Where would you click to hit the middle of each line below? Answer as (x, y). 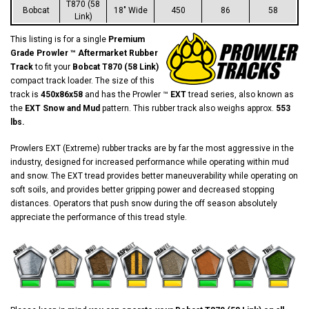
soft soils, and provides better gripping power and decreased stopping (142, 189)
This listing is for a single (59, 39)
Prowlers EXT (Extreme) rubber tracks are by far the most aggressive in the (152, 148)
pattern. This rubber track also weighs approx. (188, 108)
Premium (127, 39)
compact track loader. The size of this (82, 80)
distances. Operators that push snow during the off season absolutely (144, 203)
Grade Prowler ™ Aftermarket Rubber (84, 53)
